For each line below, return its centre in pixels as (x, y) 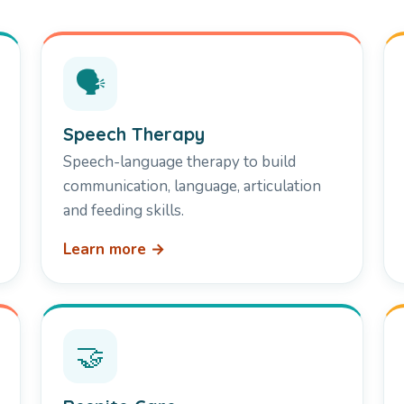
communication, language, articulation (192, 187)
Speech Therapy (133, 134)
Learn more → (114, 250)
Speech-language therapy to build (179, 162)
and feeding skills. (123, 211)
